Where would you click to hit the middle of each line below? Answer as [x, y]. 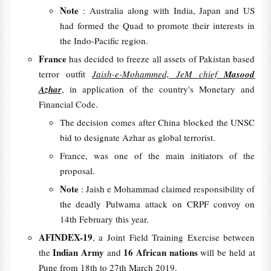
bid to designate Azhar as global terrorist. [139, 137]
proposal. [77, 171]
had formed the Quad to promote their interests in [157, 25]
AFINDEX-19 [65, 237]
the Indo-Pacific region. [104, 41]
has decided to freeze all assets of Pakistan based [162, 59]
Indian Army [80, 252]
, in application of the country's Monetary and [158, 89]
